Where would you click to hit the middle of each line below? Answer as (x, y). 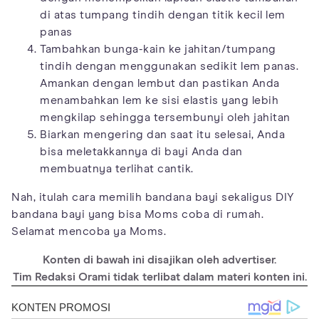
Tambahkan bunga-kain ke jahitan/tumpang (158, 49)
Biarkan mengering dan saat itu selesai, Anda (162, 134)
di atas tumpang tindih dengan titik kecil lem (163, 15)
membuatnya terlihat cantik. (117, 168)
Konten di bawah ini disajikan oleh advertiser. (159, 260)
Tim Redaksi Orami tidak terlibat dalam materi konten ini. (159, 277)
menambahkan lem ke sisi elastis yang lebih (159, 100)
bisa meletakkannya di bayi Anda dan (141, 151)
